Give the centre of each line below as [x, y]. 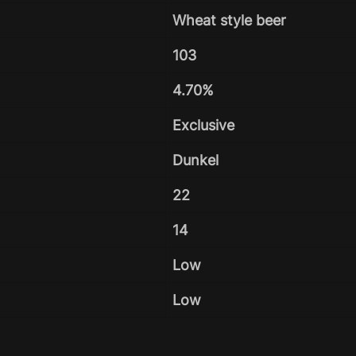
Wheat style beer [229, 20]
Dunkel [195, 160]
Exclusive [203, 125]
